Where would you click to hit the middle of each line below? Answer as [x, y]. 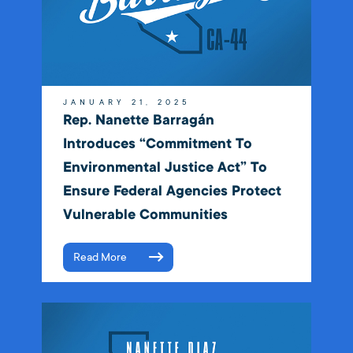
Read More [100, 257]
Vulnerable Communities [145, 214]
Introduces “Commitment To [157, 143]
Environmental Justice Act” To [165, 167]
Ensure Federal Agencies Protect [172, 191]
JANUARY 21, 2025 [127, 102]
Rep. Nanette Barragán [138, 120]
